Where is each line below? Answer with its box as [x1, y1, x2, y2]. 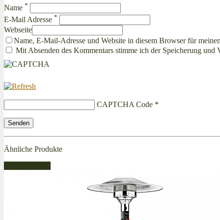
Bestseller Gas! [4, 161, 51, 170]
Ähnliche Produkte [4, 144, 62, 153]
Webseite [4, 25, 32, 34]
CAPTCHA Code [97, 100, 153, 109]
